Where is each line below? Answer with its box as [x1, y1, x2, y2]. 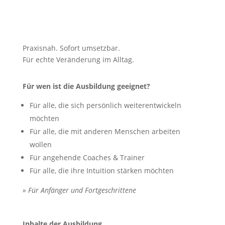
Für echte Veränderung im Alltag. [22, 55, 134, 64]
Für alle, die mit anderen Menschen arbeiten [29, 127, 180, 136]
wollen [29, 140, 52, 149]
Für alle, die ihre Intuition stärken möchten [29, 166, 174, 175]
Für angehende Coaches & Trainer [29, 153, 145, 162]
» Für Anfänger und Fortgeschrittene [22, 185, 136, 195]
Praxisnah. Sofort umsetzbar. [22, 43, 120, 53]
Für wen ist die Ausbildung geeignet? [22, 81, 150, 91]
